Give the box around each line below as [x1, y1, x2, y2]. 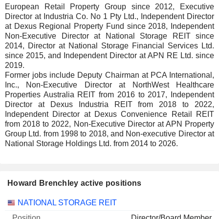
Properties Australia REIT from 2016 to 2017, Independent [5, 90, 214, 99]
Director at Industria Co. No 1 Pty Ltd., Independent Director [5, 12, 214, 21]
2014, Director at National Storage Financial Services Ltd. [5, 42, 214, 50]
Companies [7, 198, 47, 206]
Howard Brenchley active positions [7, 179, 142, 187]
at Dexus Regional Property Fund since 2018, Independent [5, 22, 214, 30]
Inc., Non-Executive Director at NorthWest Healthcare [5, 81, 214, 89]
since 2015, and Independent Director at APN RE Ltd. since [5, 51, 214, 60]
